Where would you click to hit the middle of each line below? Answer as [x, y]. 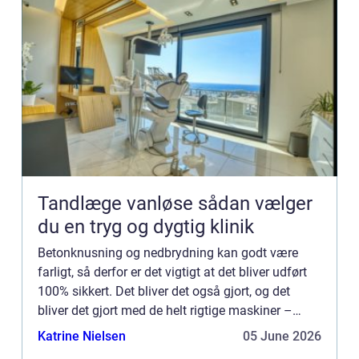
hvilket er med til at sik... [105, 330]
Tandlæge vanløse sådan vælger [118, 204]
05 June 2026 [282, 337]
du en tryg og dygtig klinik [146, 227]
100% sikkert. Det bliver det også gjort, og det [164, 292]
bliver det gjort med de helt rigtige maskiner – [165, 311]
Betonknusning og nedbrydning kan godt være [168, 253]
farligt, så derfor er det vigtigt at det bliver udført [172, 272]
